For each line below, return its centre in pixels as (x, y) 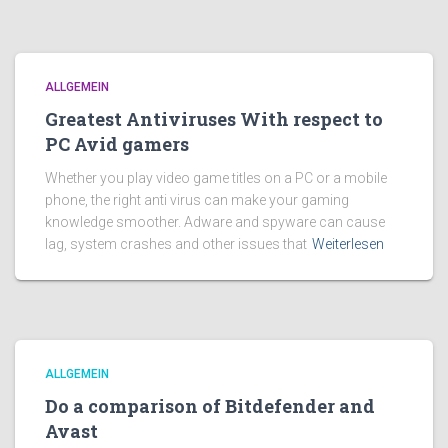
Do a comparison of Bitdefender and (210, 406)
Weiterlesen (348, 244)
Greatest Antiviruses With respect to (214, 119)
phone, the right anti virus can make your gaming (197, 200)
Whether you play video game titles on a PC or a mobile (216, 178)
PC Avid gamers (117, 144)
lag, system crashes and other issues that (176, 244)
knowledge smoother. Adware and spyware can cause (215, 222)
